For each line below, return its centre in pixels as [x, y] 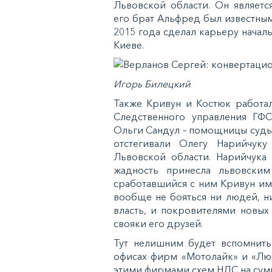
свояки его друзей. [158, 224]
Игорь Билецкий [152, 84]
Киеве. [129, 45]
